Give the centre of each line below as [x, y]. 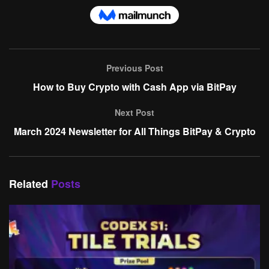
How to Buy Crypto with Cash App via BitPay [134, 87]
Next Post [134, 112]
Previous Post [134, 68]
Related [29, 184]
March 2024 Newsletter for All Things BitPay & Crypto [134, 131]
